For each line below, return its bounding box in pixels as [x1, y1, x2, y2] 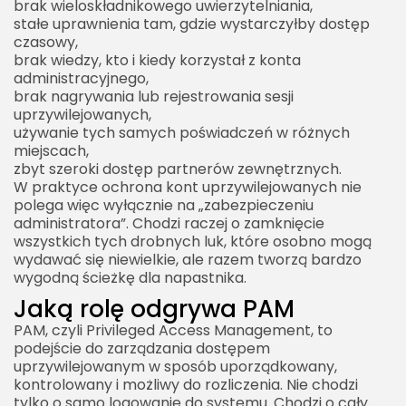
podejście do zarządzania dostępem [14, 337, 270, 359]
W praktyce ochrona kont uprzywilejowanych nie [14, 176, 362, 198]
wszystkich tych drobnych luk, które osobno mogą [14, 230, 372, 252]
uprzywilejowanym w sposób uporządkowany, [14, 355, 337, 377]
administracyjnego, [14, 67, 149, 89]
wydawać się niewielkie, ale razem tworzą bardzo [14, 248, 362, 270]
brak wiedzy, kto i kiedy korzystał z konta [14, 49, 301, 71]
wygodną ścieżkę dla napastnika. [14, 266, 246, 288]
